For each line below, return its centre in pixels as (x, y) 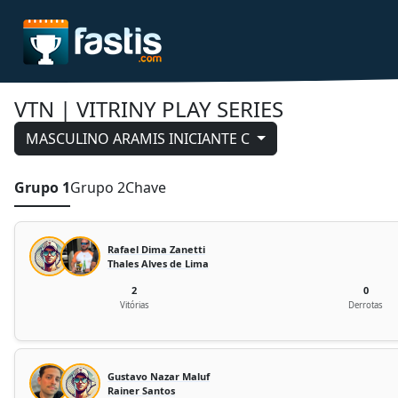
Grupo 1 (42, 187)
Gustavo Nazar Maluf (159, 376)
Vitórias (134, 305)
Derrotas (366, 305)
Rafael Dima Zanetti (156, 249)
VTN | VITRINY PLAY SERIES (149, 109)
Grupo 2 (98, 187)
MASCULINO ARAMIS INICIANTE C (138, 139)
